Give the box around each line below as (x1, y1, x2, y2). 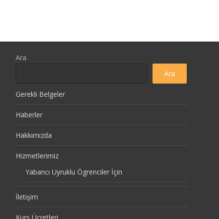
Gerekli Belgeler (16, 89, 65, 99)
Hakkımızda (16, 131, 52, 140)
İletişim (16, 192, 38, 201)
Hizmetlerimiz (16, 151, 59, 160)
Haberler (16, 110, 43, 119)
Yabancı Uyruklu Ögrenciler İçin (25, 167, 122, 176)
